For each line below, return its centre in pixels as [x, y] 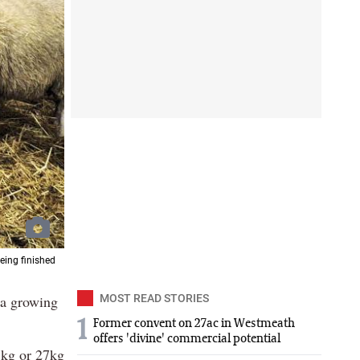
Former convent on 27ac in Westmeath [194, 323]
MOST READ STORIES [154, 298]
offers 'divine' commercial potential [187, 339]
